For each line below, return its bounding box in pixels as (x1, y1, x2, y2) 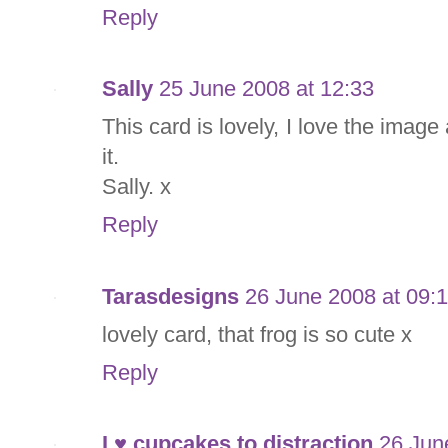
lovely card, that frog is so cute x (102, 321, 412, 347)
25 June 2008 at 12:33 (159, 76, 374, 102)
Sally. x (102, 174, 171, 200)
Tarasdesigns (102, 283, 239, 309)
